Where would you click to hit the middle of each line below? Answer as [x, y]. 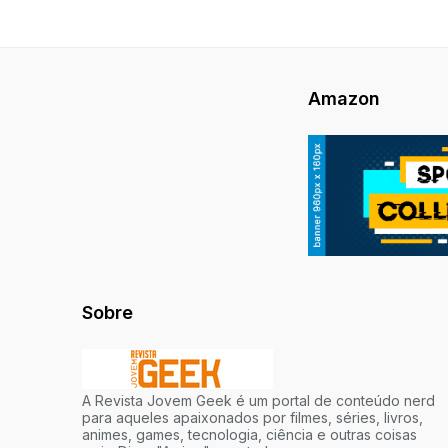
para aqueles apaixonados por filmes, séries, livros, [252, 418]
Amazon [344, 98]
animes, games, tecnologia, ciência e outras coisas [249, 435]
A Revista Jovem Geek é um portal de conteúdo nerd [258, 401]
